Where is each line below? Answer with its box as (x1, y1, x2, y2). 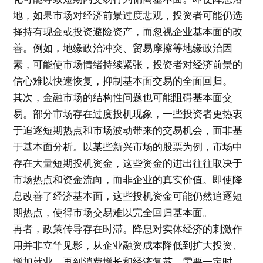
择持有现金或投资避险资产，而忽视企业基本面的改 (13, 25, 243, 38)
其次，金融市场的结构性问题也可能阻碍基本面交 (13, 91, 233, 103)
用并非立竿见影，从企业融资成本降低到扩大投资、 (13, 239, 243, 251)
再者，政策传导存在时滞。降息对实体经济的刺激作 (13, 222, 243, 235)
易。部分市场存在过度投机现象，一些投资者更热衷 (13, 107, 243, 120)
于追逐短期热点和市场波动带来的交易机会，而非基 (13, 124, 243, 136)
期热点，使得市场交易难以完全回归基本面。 (13, 206, 213, 218)
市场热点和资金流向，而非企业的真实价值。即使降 (13, 173, 243, 186)
